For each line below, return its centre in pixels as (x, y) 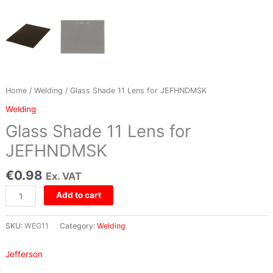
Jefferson (24, 254)
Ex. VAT (63, 176)
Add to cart (79, 195)
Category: (78, 226)
